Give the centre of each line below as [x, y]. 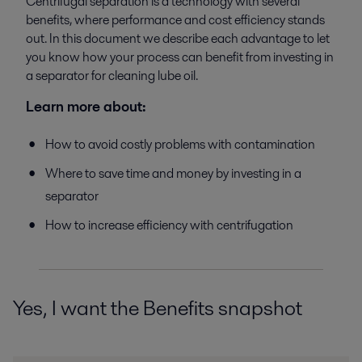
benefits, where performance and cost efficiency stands [175, 20]
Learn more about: [86, 106]
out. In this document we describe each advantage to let [178, 39]
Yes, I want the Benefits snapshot [158, 307]
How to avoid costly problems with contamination [180, 144]
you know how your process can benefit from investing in [180, 57]
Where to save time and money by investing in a [173, 173]
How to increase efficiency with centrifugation [169, 225]
